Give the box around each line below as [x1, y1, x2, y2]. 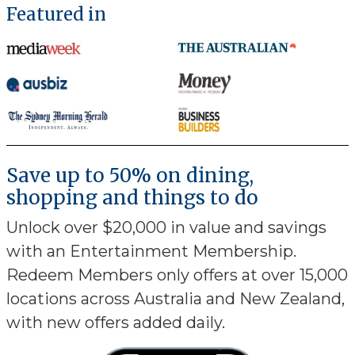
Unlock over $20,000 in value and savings [6, 218, 326, 238]
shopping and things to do [6, 185, 258, 211]
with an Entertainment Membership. [6, 242, 296, 261]
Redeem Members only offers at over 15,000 [6, 265, 348, 285]
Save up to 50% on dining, [6, 163, 254, 189]
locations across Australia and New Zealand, [6, 289, 345, 309]
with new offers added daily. [6, 313, 225, 333]
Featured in [6, 3, 106, 26]
